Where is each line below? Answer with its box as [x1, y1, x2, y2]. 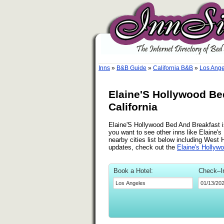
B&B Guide [116, 64, 146, 71]
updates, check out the [108, 143, 177, 151]
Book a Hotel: [113, 166, 153, 174]
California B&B [153, 64, 193, 71]
